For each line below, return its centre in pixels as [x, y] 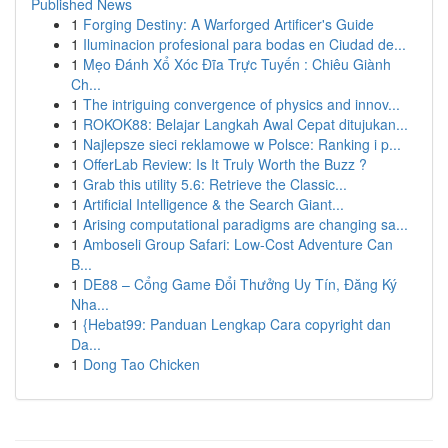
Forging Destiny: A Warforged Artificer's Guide [228, 24]
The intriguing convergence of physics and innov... [241, 104]
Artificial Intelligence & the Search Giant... [213, 204]
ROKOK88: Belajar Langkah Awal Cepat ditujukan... [245, 124]
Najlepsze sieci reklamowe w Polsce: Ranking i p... [242, 144]
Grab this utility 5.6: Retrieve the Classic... [215, 184]
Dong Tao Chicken [141, 364]
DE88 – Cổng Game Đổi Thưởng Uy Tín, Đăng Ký [240, 284]
